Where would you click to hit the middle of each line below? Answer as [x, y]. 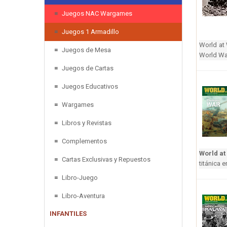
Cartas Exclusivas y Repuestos [106, 159]
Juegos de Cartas [88, 68]
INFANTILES [68, 213]
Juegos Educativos [90, 86]
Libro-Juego [80, 177]
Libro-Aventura [83, 196]
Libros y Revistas [87, 123]
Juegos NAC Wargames [97, 13]
